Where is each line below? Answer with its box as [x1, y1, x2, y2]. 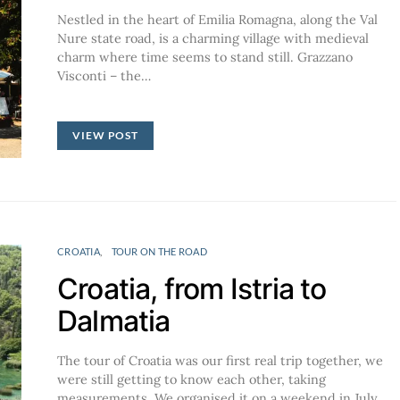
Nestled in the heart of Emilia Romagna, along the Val [57, 11, 378, 28]
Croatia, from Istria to [57, 271, 327, 306]
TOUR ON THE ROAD [111, 245, 207, 257]
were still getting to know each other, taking [57, 371, 326, 387]
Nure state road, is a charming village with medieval [57, 29, 369, 46]
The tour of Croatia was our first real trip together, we [57, 352, 383, 369]
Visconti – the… [57, 67, 151, 84]
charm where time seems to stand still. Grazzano [57, 48, 353, 65]
